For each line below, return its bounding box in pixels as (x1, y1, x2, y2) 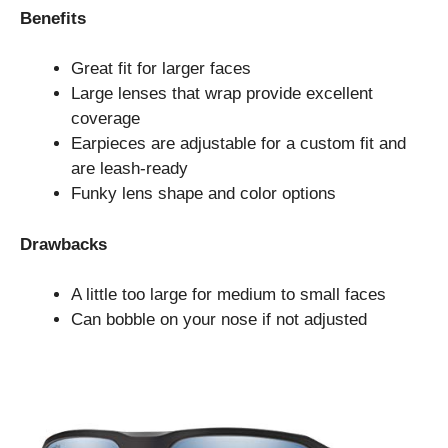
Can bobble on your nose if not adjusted (71, 310, 367, 329)
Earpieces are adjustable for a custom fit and (71, 134, 406, 153)
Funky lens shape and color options (71, 184, 336, 203)
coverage (71, 109, 140, 128)
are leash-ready (71, 159, 188, 178)
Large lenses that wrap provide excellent (71, 84, 373, 103)
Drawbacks (20, 234, 107, 254)
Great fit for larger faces (71, 59, 251, 78)
